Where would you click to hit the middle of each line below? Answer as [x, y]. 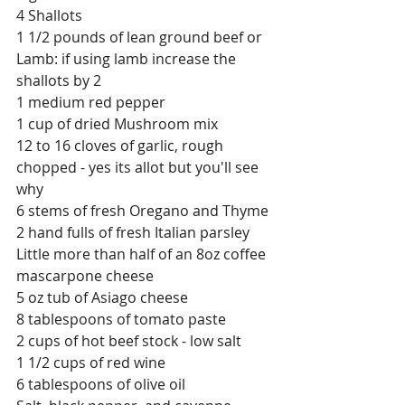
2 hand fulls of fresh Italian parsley [133, 232]
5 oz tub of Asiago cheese [102, 297]
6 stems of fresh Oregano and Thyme [142, 210]
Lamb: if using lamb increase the [128, 58]
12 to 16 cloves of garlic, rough [122, 145]
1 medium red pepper [91, 102]
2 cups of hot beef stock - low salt [129, 340]
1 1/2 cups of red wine [91, 362]
